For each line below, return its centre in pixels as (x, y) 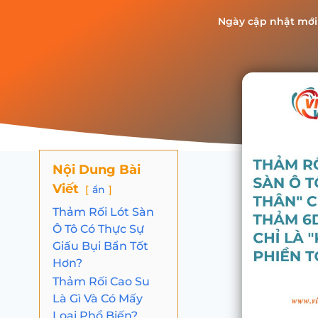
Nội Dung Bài (97, 170)
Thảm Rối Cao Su (101, 281)
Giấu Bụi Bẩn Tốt (100, 246)
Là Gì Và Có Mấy (98, 298)
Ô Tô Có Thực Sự (98, 229)
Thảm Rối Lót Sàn (103, 212)
